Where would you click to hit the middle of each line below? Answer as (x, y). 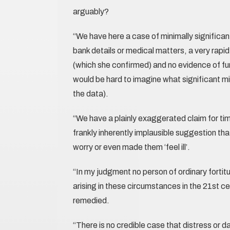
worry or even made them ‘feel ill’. (131, 147)
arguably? (91, 12)
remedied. (91, 200)
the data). (91, 94)
